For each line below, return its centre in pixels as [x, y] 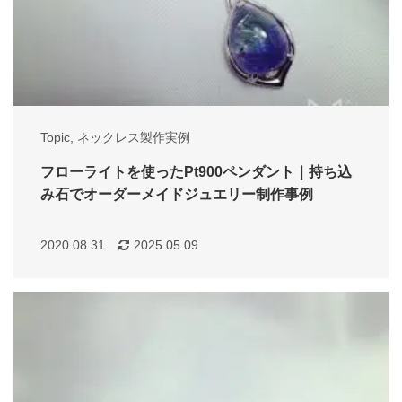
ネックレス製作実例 [134, 137]
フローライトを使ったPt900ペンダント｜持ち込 [196, 171]
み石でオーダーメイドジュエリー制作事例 [177, 194]
